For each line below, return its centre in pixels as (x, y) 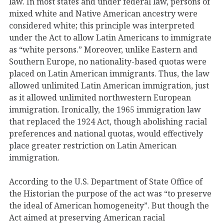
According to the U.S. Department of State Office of (106, 181)
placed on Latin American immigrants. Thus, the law (109, 73)
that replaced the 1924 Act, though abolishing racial (108, 121)
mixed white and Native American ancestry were (103, 13)
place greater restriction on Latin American (93, 145)
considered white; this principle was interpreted (102, 25)
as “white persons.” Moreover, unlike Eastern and (103, 49)
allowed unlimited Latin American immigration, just (109, 85)
